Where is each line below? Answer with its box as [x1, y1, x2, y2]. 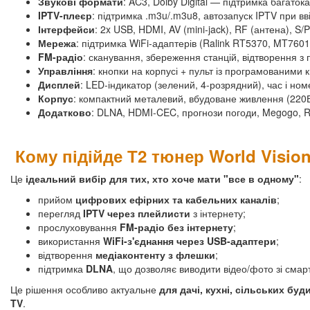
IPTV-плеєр [38, 8, 92, 22]
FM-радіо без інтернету [120, 219, 233, 234]
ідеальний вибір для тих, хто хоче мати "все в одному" [26, 171, 299, 185]
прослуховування [38, 219, 120, 234]
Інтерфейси [38, 21, 95, 36]
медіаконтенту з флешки [95, 247, 215, 262]
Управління [38, 63, 93, 77]
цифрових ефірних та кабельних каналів [75, 192, 277, 206]
